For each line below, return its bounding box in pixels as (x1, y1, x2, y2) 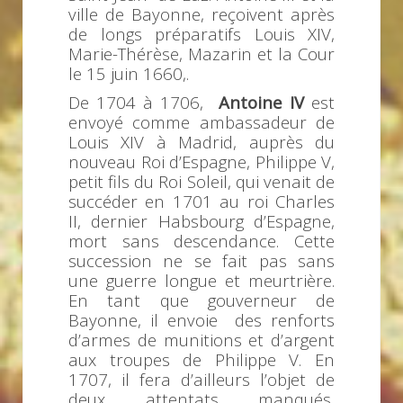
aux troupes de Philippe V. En (68, 347, 335, 371)
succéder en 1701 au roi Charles (68, 189, 335, 212)
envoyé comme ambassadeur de (68, 110, 335, 133)
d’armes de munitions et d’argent (68, 327, 335, 351)
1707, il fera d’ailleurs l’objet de (68, 367, 335, 390)
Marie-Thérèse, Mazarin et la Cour (68, 41, 335, 65)
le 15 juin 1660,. (68, 61, 189, 85)
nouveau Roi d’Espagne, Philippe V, (68, 149, 335, 173)
